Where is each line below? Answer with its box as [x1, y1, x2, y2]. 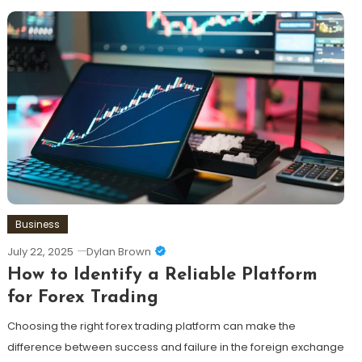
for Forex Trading [6, 288, 158, 308]
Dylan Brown [86, 244, 151, 260]
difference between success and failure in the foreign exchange [6, 339, 344, 356]
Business [15, 217, 60, 232]
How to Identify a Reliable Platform [6, 266, 318, 285]
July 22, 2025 [6, 244, 74, 260]
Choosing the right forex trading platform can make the [6, 318, 296, 335]
